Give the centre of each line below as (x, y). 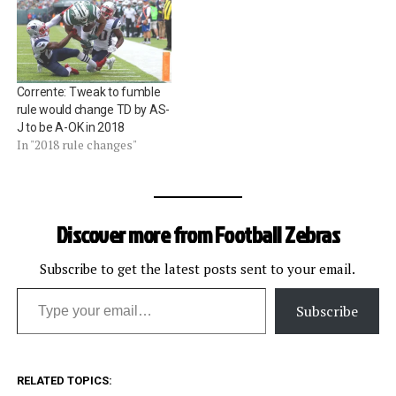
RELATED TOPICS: (64, 380)
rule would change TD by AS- (93, 109)
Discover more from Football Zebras (198, 234)
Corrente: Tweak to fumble (88, 91)
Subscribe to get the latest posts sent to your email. (198, 268)
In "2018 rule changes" (76, 144)
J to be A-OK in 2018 (71, 127)
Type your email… (39, 287)
